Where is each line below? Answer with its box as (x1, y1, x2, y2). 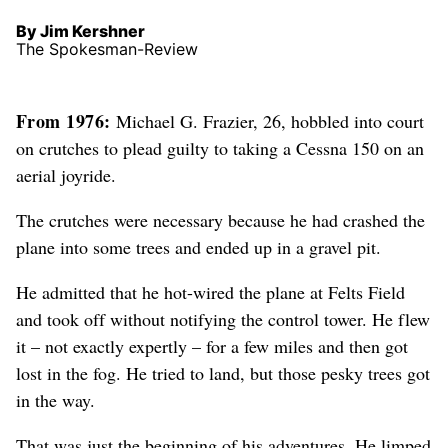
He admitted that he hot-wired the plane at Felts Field (16, 280, 405, 305)
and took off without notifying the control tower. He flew (16, 307, 430, 332)
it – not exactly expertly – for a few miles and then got (16, 334, 408, 359)
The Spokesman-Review (16, 39, 198, 60)
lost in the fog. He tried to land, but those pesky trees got (16, 361, 430, 386)
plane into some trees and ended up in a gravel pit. (16, 235, 381, 260)
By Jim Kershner (16, 21, 145, 42)
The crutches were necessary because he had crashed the (16, 208, 425, 233)
